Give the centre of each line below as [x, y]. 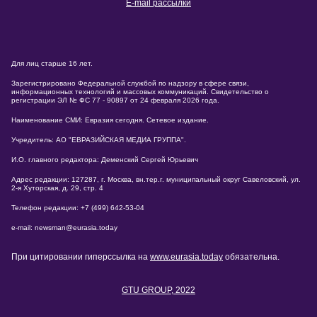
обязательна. [251, 257]
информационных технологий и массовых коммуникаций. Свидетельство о [140, 92]
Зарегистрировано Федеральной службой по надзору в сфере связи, [130, 83]
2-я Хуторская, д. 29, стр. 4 [57, 188]
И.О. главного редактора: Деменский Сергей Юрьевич [105, 160]
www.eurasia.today [186, 257]
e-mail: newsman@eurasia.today [64, 228]
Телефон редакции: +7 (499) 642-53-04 [78, 208]
